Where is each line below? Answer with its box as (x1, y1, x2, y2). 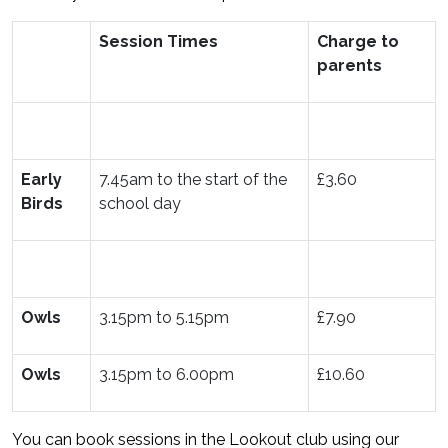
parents (317, 56, 382, 75)
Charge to (317, 32, 399, 51)
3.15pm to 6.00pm (99, 365, 234, 384)
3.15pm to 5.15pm (99, 308, 229, 327)
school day (99, 194, 181, 213)
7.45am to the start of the (99, 170, 287, 189)
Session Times (99, 32, 218, 51)
